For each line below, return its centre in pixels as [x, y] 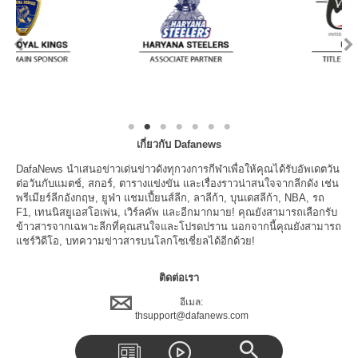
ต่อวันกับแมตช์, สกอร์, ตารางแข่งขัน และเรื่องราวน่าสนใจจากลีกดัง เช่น [177, 184]
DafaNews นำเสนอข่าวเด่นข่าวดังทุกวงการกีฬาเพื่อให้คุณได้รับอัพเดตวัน [178, 169]
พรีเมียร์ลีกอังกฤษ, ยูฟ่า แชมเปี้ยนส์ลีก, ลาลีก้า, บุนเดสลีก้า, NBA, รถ [170, 198]
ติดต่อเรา [179, 278]
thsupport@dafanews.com [191, 316]
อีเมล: [191, 302]
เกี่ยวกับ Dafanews [179, 145]
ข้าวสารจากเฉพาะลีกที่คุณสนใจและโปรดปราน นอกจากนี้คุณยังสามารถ [179, 227]
